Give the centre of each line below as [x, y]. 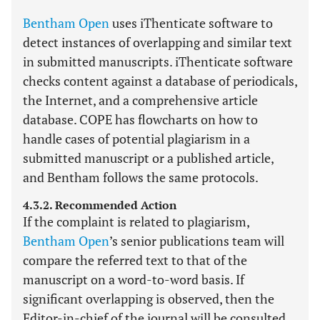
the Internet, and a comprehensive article [140, 100]
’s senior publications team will [197, 241]
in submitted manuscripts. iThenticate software [158, 61]
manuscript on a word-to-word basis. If [134, 279]
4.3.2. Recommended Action [100, 205]
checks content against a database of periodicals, [160, 81]
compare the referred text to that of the [135, 260]
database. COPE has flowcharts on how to [140, 119]
